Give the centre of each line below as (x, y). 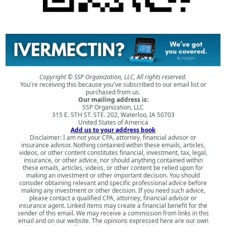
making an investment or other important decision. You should (113, 175)
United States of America (113, 122)
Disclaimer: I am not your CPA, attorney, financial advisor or (113, 137)
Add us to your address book (113, 130)
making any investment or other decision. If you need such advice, (113, 190)
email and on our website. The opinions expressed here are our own (113, 220)
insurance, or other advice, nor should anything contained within (113, 160)
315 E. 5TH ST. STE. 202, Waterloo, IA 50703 (113, 115)
